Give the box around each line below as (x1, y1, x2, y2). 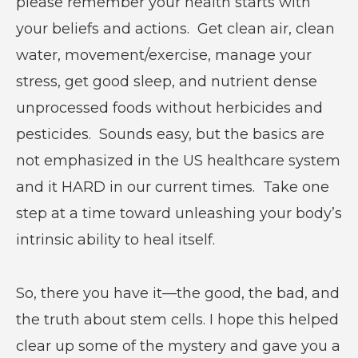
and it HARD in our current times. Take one (15, 177, 329, 196)
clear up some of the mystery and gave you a (15, 336, 340, 355)
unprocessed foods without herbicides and (15, 98, 323, 117)
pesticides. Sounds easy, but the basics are (15, 125, 324, 143)
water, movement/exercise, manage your (15, 46, 312, 64)
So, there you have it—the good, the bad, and (15, 284, 340, 302)
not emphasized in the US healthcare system (15, 151, 340, 169)
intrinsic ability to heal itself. (15, 230, 215, 249)
